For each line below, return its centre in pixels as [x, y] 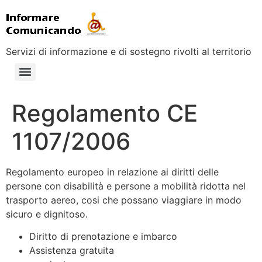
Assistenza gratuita [72, 251]
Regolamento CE [105, 113]
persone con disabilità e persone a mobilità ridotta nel [126, 186]
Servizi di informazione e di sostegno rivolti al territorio [129, 51]
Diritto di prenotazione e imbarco [103, 237]
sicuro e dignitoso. [47, 214]
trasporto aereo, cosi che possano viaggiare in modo [124, 200]
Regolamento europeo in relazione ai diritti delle [112, 172]
